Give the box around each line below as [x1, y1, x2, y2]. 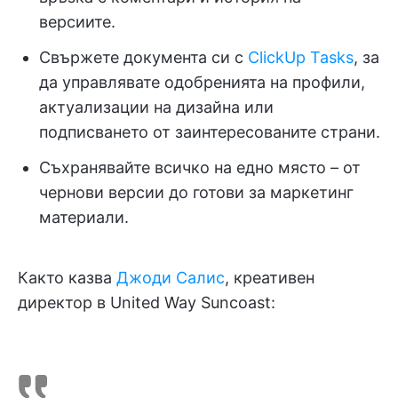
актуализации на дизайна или [39, 98, 274, 116]
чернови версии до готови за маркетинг [39, 183, 354, 202]
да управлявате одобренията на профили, [39, 73, 365, 92]
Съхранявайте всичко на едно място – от [39, 158, 361, 177]
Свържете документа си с [39, 48, 248, 67]
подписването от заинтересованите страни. [39, 123, 380, 141]
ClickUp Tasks [248, 48, 354, 67]
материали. [39, 208, 129, 227]
